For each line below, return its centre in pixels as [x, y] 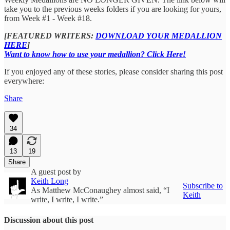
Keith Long [50, 181]
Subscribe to [203, 186]
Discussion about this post [49, 220]
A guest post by [56, 172]
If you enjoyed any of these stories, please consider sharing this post [113, 72]
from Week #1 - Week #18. [48, 18]
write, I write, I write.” [67, 200]
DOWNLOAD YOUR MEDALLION [159, 36]
